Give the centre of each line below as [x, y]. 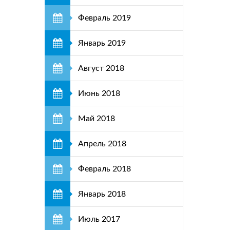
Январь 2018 [102, 194]
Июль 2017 [99, 219]
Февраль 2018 [104, 169]
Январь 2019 [102, 43]
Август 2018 [101, 68]
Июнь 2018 [99, 93]
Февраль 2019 [104, 18]
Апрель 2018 [102, 144]
